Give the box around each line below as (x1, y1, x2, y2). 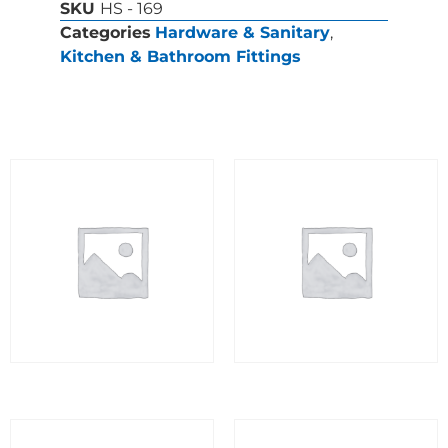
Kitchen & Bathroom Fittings (60, 46, 301, 66)
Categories (60, 22, 151, 42)
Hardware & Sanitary (155, 22, 330, 42)
